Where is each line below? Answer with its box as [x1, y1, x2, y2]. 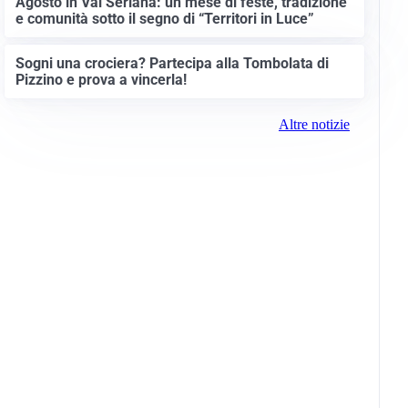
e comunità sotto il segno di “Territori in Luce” [15, 10, 314, 28]
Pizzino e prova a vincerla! [15, 70, 187, 88]
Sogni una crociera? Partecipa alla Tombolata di [15, 54, 329, 72]
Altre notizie [278, 116, 350, 132]
